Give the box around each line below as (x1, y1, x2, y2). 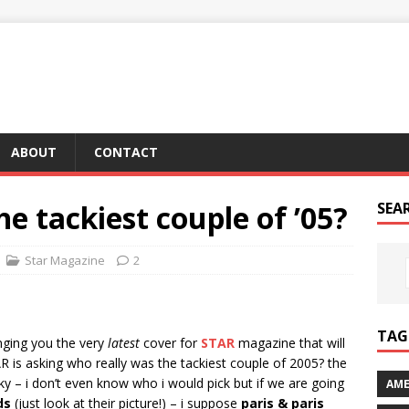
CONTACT (94, 143, 158, 161)
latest (108, 334, 140, 351)
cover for (140, 334, 201, 351)
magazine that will (235, 334, 345, 351)
